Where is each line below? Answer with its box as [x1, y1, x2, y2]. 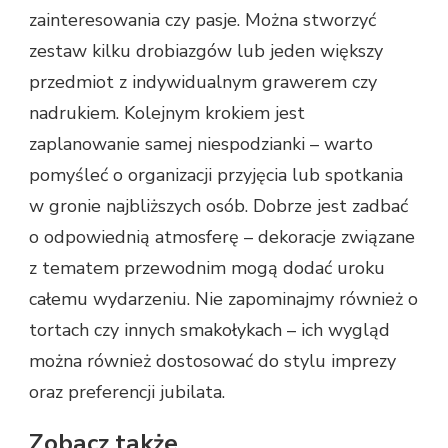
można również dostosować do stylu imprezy [29, 348, 396, 373]
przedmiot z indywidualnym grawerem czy [29, 69, 377, 94]
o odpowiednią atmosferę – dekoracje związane [29, 224, 415, 249]
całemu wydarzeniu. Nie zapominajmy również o [29, 286, 418, 311]
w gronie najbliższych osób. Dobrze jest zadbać [29, 193, 408, 218]
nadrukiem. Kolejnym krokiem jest [29, 100, 305, 125]
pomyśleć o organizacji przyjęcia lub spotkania [29, 162, 403, 187]
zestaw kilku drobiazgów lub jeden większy [29, 38, 383, 63]
